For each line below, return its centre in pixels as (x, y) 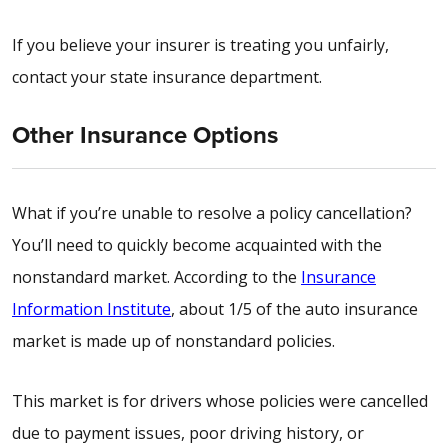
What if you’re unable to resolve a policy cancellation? (212, 213)
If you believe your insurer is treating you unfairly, (200, 45)
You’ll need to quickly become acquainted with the (197, 245)
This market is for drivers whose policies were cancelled (220, 401)
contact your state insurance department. (167, 77)
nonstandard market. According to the (156, 277)
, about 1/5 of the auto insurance (294, 309)
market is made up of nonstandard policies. (173, 341)
